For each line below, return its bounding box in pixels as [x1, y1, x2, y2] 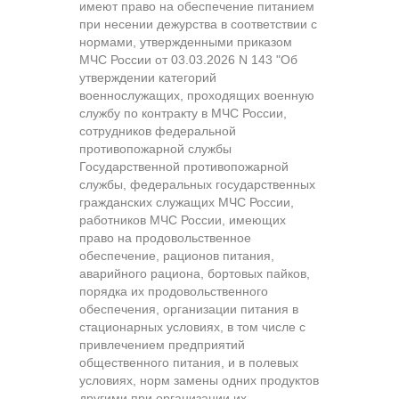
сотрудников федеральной [79, 123, 236, 138]
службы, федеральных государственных [79, 176, 315, 191]
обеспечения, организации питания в [79, 301, 298, 316]
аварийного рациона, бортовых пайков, [79, 265, 310, 281]
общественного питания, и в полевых [79, 354, 298, 370]
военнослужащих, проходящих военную [79, 87, 314, 102]
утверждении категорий [79, 69, 216, 85]
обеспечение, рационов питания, [79, 248, 274, 263]
